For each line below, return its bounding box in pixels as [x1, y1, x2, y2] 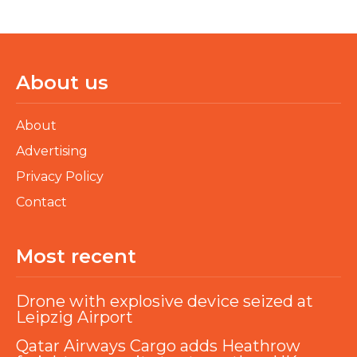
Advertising [16, 143, 88, 159]
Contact [16, 194, 67, 210]
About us [16, 71, 108, 95]
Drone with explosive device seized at [16, 292, 313, 312]
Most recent [16, 245, 136, 269]
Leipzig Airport [16, 308, 133, 328]
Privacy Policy [16, 169, 104, 185]
